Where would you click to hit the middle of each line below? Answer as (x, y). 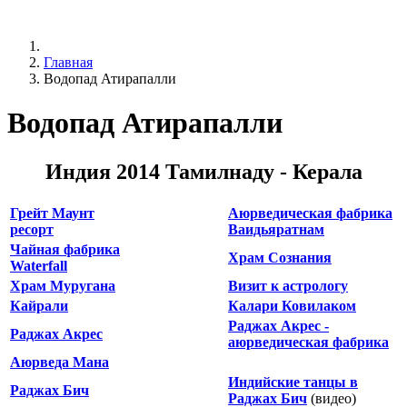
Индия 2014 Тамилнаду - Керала (203, 171)
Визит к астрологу (288, 285)
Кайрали (39, 305)
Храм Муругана (63, 285)
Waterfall (39, 265)
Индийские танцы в (293, 382)
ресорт (32, 229)
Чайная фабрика (65, 249)
